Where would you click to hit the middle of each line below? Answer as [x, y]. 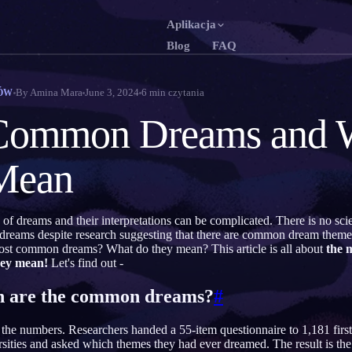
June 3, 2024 [112, 92]
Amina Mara [56, 92]
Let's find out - [86, 263]
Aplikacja [191, 24]
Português [218, 108]
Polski [211, 194]
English [213, 80]
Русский [216, 136]
